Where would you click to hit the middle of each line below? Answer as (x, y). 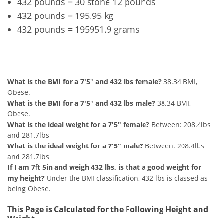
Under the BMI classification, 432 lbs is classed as (126, 178)
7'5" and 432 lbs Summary (109, 62)
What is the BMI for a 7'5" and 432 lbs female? (84, 82)
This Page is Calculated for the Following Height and (108, 209)
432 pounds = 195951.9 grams (78, 29)
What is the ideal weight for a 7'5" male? (75, 146)
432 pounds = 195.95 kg (65, 16)
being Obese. (29, 189)
